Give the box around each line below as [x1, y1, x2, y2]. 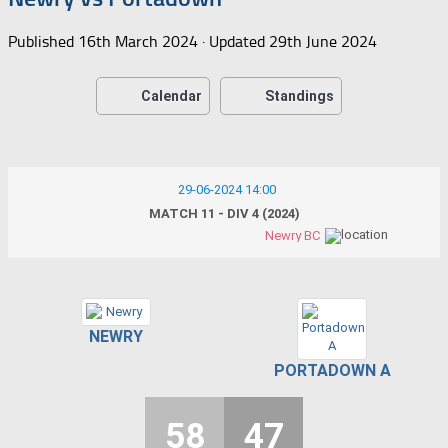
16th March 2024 [78, 31, 198, 51]
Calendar [141, 87, 202, 104]
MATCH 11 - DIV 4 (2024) [148, 205, 300, 221]
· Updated [198, 31, 269, 51]
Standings [265, 87, 334, 104]
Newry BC [265, 227, 320, 243]
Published [8, 31, 78, 51]
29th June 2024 [269, 31, 377, 51]
